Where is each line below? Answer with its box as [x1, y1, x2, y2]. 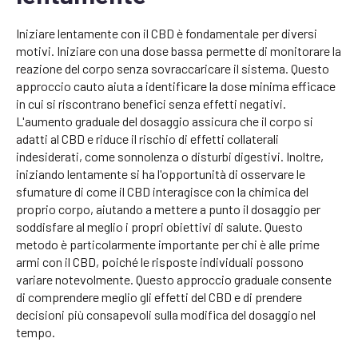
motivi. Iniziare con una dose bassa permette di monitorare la [16, 43, 341, 59]
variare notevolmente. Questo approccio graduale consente [16, 272, 332, 288]
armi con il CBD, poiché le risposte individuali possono [16, 254, 304, 270]
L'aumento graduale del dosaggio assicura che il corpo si [16, 113, 313, 129]
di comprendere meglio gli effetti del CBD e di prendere [16, 289, 302, 305]
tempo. [16, 324, 55, 340]
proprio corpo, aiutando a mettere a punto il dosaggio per [16, 201, 320, 217]
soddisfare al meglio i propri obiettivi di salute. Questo [16, 219, 303, 235]
